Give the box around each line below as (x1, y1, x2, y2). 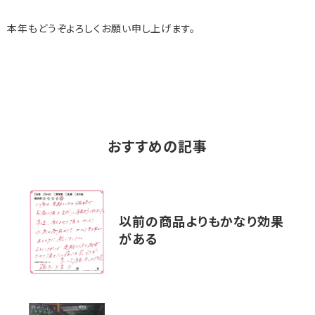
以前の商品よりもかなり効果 (119, 216, 284, 230)
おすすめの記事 (108, 141, 207, 156)
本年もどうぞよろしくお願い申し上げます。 (7, 25, 195, 36)
